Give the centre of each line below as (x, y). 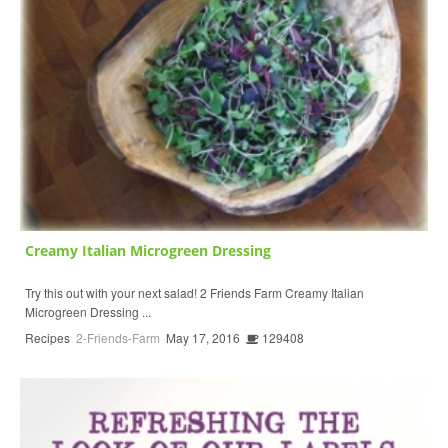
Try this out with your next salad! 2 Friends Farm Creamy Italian (194, 293)
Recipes (47, 338)
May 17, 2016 (203, 338)
